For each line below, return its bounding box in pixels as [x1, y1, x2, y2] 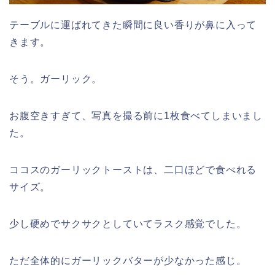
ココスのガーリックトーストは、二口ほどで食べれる [9, 164, 257, 175]
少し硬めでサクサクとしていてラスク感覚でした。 [9, 218, 247, 229]
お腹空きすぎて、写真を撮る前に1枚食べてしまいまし [9, 110, 263, 121]
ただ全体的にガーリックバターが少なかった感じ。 [9, 255, 247, 266]
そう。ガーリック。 [9, 73, 103, 84]
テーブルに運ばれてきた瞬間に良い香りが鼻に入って [9, 19, 257, 30]
